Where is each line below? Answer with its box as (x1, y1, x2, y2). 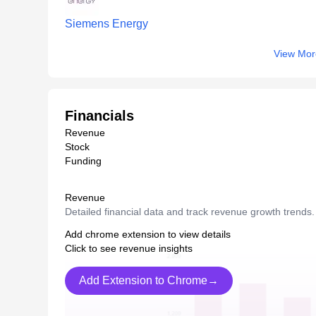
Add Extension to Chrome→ (79, 274, 219, 286)
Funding (65, 154, 102, 166)
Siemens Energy (65, 17, 148, 30)
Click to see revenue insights (65, 242, 193, 254)
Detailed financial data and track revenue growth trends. (65, 205, 315, 217)
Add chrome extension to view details (65, 228, 231, 240)
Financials (65, 107, 134, 123)
